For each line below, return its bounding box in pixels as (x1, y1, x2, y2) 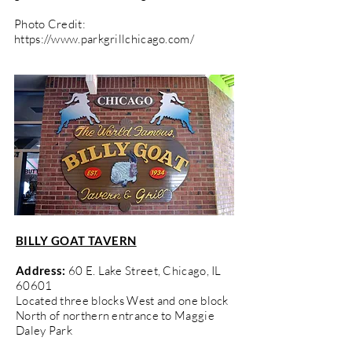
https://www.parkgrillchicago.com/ (14, 31, 194, 46)
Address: (16, 262, 66, 277)
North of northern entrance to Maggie (16, 307, 214, 323)
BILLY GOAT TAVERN (16, 233, 137, 247)
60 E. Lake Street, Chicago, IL (65, 262, 222, 278)
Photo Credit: (14, 16, 86, 31)
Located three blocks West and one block (16, 292, 229, 308)
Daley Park (16, 322, 72, 338)
